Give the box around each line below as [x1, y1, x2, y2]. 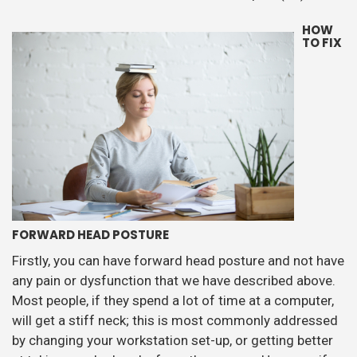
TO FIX [302, 34, 342, 52]
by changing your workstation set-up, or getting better [12, 332, 333, 349]
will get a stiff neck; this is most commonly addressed [12, 312, 338, 329]
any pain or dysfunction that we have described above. [12, 273, 339, 289]
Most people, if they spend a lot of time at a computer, [12, 292, 334, 309]
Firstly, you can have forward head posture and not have [12, 253, 344, 269]
